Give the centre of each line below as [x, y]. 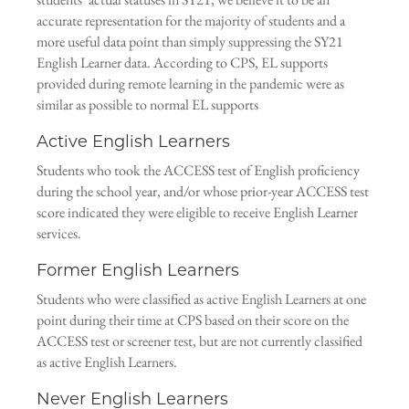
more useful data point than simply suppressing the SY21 [190, 42]
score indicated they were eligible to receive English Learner [197, 212]
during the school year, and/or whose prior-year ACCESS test [203, 191]
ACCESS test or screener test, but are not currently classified [199, 341]
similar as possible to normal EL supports [147, 105]
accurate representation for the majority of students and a [191, 21]
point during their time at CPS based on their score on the [193, 320]
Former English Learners [138, 270]
